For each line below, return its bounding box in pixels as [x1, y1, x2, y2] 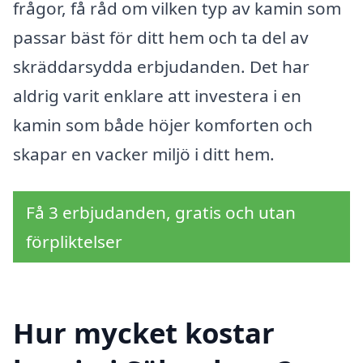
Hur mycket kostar [13, 314, 275, 352]
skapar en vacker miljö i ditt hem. [13, 142, 275, 165]
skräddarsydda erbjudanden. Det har [13, 54, 310, 78]
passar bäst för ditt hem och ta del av [13, 25, 309, 49]
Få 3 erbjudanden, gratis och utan [26, 200, 296, 224]
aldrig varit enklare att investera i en [13, 83, 301, 107]
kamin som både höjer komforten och [13, 113, 313, 136]
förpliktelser [26, 229, 122, 253]
